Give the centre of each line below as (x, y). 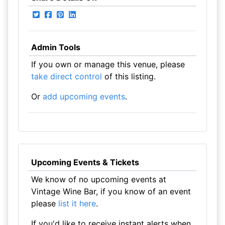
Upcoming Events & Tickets (85, 162)
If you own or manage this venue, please (108, 64)
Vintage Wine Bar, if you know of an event (111, 191)
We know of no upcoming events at (98, 179)
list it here (77, 203)
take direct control (66, 76)
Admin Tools (55, 47)
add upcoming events (84, 96)
